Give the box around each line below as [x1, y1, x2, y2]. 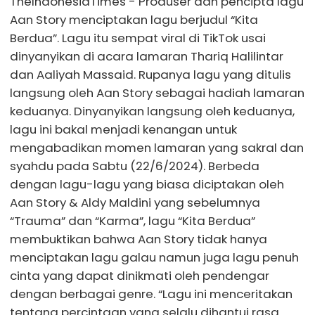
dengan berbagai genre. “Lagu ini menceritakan [10, 285, 292, 302]
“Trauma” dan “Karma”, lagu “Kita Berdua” [10, 212, 255, 229]
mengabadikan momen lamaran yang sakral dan [10, 139, 304, 156]
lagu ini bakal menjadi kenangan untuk [10, 121, 237, 138]
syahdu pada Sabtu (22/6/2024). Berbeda [10, 157, 259, 174]
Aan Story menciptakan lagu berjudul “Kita [10, 11, 258, 28]
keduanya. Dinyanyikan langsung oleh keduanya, [10, 103, 295, 120]
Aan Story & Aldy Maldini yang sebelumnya [10, 194, 260, 211]
